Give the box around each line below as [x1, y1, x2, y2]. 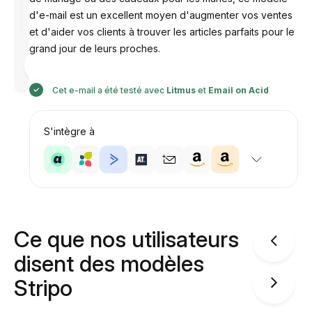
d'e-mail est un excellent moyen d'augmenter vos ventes [29, 9, 292, 21]
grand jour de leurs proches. [29, 42, 160, 54]
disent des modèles [14, 250, 204, 277]
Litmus [166, 85, 196, 95]
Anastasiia [54, 65, 96, 75]
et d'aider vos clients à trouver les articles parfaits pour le [29, 26, 295, 38]
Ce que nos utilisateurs [14, 226, 239, 253]
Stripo [14, 274, 72, 302]
